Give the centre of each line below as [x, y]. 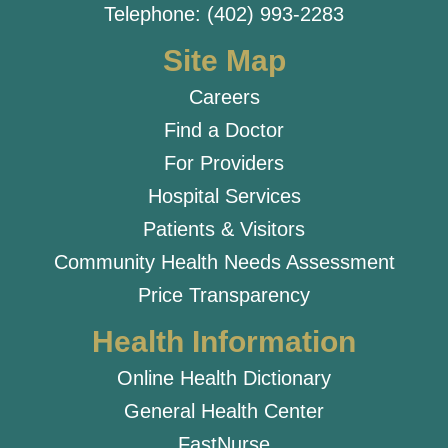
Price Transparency [224, 295]
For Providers [224, 163]
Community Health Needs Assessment [224, 262]
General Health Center [224, 411]
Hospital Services [224, 196]
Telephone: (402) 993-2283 [224, 14]
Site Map [224, 61]
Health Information [224, 342]
